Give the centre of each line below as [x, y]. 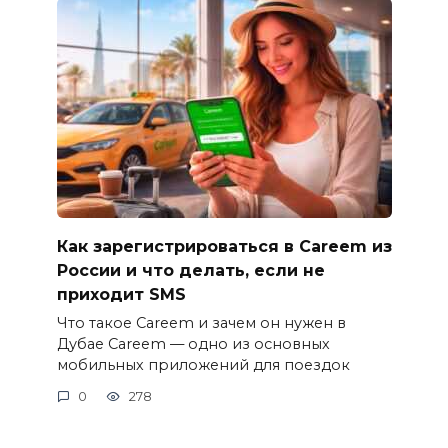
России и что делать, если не [190, 270]
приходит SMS [121, 294]
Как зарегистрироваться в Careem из [224, 246]
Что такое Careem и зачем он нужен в [201, 322]
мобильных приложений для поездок [203, 364]
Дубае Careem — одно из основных [193, 343]
